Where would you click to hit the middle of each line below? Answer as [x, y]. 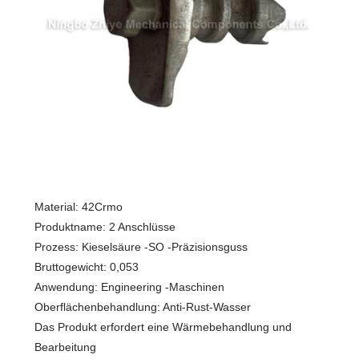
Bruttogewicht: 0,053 [86, 266]
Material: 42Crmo [78, 206]
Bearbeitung [65, 347]
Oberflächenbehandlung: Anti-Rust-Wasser [142, 307]
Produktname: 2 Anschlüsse [105, 226]
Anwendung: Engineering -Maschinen [129, 286]
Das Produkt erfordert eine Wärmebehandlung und [163, 327]
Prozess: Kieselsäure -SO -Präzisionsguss [141, 246]
